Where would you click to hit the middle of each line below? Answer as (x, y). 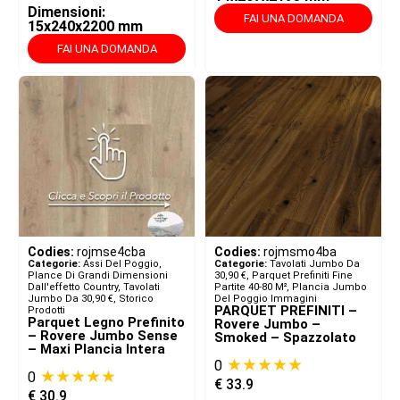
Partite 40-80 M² (250, 287)
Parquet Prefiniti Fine (302, 276)
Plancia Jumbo (329, 287)
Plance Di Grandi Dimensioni (98, 276)
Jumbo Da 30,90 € (71, 299)
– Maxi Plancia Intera (96, 350)
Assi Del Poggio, (122, 264)
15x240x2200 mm (85, 27)
